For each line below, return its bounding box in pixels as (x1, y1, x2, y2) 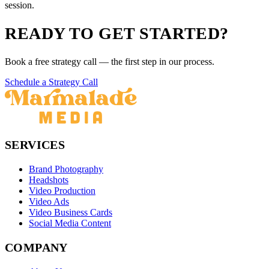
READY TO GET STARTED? (5, 24, 229, 43)
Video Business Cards (29, 207, 112, 218)
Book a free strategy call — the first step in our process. (5, 56, 214, 67)
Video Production (29, 186, 95, 196)
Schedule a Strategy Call (5, 77, 98, 88)
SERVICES (5, 138, 65, 152)
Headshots (29, 175, 68, 186)
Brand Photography (29, 164, 103, 175)
